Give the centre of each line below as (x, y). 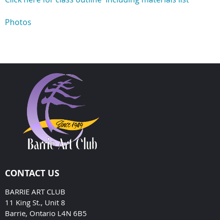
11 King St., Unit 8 (35, 203)
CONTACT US (32, 173)
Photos (18, 22)
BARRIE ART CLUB (35, 192)
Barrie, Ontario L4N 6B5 (46, 213)
